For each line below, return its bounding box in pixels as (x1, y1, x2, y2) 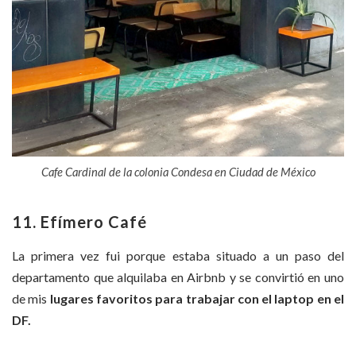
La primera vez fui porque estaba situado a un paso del (12, 247, 344, 263)
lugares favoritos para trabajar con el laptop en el (47, 290, 345, 306)
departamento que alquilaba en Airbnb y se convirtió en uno (12, 269, 344, 284)
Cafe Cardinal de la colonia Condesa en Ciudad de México (41, 164, 315, 179)
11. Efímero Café (12, 211, 147, 231)
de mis (12, 290, 48, 306)
